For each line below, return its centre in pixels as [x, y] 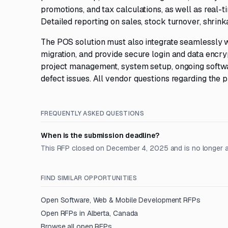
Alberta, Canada [112, 213]
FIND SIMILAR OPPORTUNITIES [89, 178]
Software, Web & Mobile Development [121, 200]
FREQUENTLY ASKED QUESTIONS [92, 113]
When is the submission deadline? [100, 135]
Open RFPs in [64, 213]
